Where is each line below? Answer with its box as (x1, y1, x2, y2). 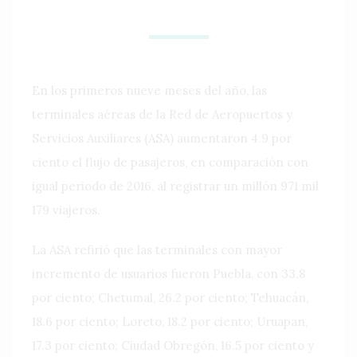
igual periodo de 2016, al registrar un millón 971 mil (32, 178, 319, 194)
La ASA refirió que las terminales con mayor (32, 241, 282, 257)
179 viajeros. (32, 202, 100, 218)
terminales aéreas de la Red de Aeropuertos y (32, 106, 292, 122)
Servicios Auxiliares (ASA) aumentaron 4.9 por (32, 130, 292, 146)
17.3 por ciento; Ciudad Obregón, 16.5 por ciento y (32, 337, 314, 353)
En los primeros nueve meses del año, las (32, 82, 267, 98)
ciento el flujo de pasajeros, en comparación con (32, 154, 308, 170)
